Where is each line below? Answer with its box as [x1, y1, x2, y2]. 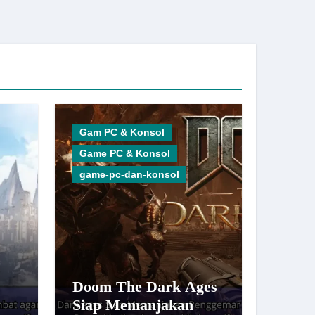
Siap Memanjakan [72, 296, 193, 314]
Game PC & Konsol [79, 148, 170, 159]
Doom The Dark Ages [72, 278, 217, 295]
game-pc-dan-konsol [79, 169, 179, 180]
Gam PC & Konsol [79, 127, 165, 138]
